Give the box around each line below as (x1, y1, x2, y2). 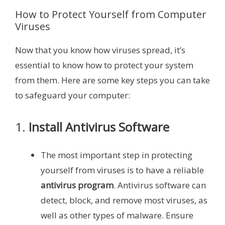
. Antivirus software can (114, 179, 206, 191)
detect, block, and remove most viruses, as (41, 194, 207, 206)
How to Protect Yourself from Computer (15, 8, 206, 22)
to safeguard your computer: (15, 89, 130, 101)
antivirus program (41, 179, 114, 191)
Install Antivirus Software (29, 118, 169, 135)
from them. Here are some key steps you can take (15, 74, 210, 86)
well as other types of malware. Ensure (41, 209, 193, 221)
